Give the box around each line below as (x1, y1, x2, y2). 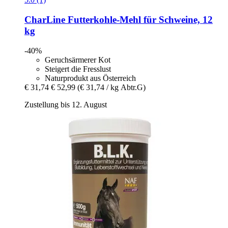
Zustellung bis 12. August (24, 100, 107, 109)
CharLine (24, 14, 65, 25)
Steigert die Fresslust (45, 64, 111, 73)
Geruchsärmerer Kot (45, 55, 110, 64)
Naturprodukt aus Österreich (45, 73, 136, 82)
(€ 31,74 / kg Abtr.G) (77, 82, 146, 92)
